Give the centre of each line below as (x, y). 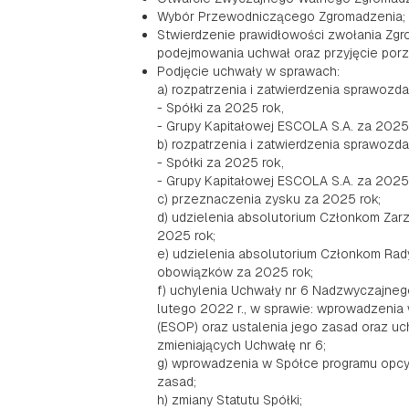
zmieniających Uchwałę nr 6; (241, 345)
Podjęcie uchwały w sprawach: (248, 71)
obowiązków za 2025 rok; (235, 272)
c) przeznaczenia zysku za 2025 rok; (269, 199)
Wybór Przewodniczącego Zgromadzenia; (281, 16)
